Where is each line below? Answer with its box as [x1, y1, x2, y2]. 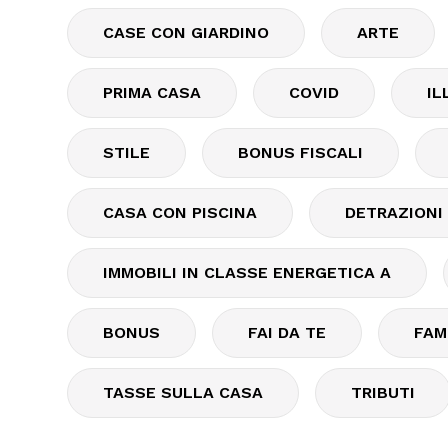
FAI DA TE [248, 323, 326, 342]
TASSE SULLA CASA [103, 383, 263, 402]
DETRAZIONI [345, 203, 443, 222]
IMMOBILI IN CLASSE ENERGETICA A [103, 263, 391, 282]
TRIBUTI [351, 383, 415, 402]
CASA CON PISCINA [103, 203, 257, 222]
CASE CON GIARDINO [103, 23, 269, 42]
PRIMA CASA [103, 83, 201, 102]
